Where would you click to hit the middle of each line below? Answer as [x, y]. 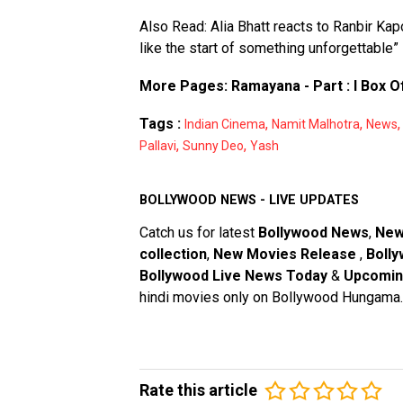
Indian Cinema [225, 125]
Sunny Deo [213, 146]
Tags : [160, 124]
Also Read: [175, 27]
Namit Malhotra [316, 125]
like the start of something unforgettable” [269, 49]
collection [173, 255]
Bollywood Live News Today [233, 276]
